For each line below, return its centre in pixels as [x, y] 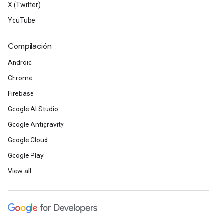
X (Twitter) [24, 5]
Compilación [30, 47]
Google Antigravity [36, 125]
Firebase [21, 94]
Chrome [20, 78]
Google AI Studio [33, 109]
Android [20, 63]
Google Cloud [28, 140]
